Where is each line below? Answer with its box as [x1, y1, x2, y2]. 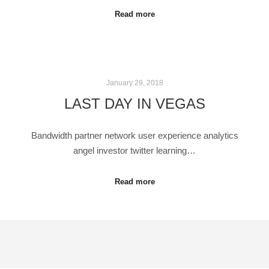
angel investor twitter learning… [73, 145, 196, 156]
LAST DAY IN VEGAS [64, 96, 205, 112]
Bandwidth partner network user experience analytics [31, 130, 238, 141]
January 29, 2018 [106, 78, 163, 86]
